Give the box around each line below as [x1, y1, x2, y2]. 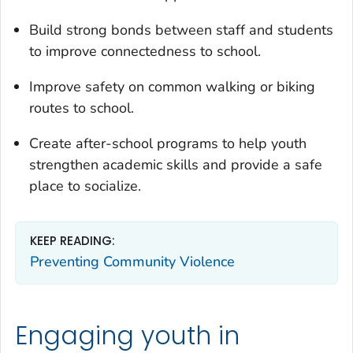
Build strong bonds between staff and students [29, 20, 333, 39]
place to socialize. [29, 176, 141, 195]
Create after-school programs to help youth [29, 133, 307, 153]
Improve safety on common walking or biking [29, 76, 315, 96]
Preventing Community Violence [30, 252, 235, 272]
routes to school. [29, 98, 134, 117]
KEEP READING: [30, 232, 115, 249]
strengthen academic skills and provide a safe [29, 154, 322, 174]
